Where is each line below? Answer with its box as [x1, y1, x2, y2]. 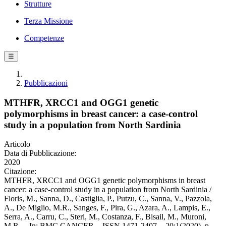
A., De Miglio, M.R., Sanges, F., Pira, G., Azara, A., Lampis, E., [4, 203, 210, 212]
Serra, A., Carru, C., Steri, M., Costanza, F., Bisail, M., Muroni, [4, 212, 206, 221]
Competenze [24, 34, 64, 42]
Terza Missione [24, 17, 73, 25]
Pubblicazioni [24, 79, 68, 87]
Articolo [4, 140, 30, 149]
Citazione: [4, 167, 36, 176]
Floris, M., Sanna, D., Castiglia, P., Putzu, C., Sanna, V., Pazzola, [4, 194, 212, 203]
